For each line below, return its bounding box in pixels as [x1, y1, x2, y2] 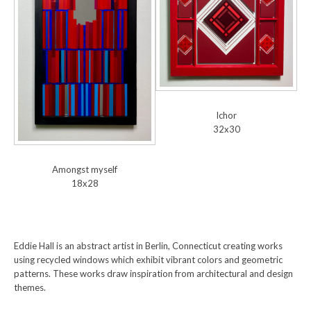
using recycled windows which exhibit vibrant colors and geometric [14, 253, 283, 265]
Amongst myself [52, 163, 117, 175]
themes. [14, 281, 46, 293]
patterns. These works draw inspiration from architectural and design [14, 267, 293, 279]
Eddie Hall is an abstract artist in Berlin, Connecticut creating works [14, 239, 283, 251]
